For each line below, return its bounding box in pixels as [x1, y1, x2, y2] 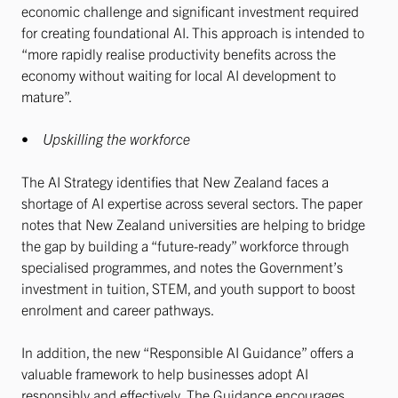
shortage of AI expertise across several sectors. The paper [21, 194, 362, 211]
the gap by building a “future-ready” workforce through [21, 236, 349, 254]
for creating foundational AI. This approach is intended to [21, 23, 364, 41]
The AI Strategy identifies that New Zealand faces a [21, 172, 329, 190]
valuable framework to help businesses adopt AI [21, 364, 308, 382]
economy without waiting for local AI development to [21, 66, 336, 84]
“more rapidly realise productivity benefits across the [21, 44, 336, 62]
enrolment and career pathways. [21, 300, 214, 318]
